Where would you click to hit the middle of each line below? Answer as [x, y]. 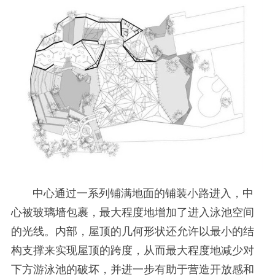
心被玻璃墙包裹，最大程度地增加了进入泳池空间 [132, 212]
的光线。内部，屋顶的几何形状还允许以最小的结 [132, 231]
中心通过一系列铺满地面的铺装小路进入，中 [132, 193]
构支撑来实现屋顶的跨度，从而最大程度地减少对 [132, 250]
